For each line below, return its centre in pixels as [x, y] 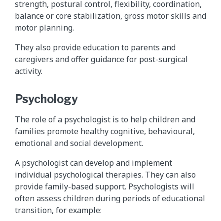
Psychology [46, 99]
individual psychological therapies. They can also [105, 174]
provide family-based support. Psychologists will [105, 186]
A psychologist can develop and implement [93, 163]
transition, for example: [58, 210]
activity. [29, 71]
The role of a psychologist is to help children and [105, 119]
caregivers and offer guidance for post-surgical [101, 59]
